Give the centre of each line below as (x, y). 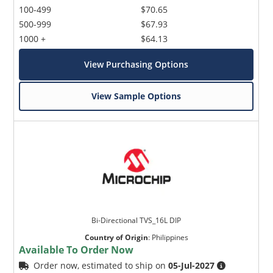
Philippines (170, 238)
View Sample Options (136, 96)
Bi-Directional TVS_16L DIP (136, 221)
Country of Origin (116, 238)
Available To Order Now (76, 250)
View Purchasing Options (136, 65)
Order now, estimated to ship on (101, 266)
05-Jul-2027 (192, 266)
